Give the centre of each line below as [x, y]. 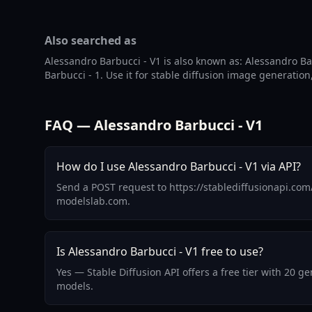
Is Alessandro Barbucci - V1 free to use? [160, 252]
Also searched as [91, 41]
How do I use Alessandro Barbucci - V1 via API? [179, 167]
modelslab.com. [93, 201]
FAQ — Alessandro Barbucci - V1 [154, 125]
